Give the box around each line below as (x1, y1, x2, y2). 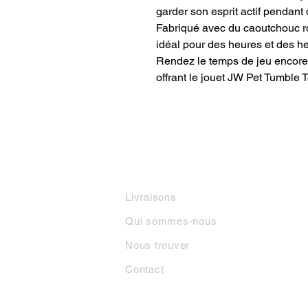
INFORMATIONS (125, 162, 210, 175)
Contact (125, 263, 164, 276)
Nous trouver (125, 239, 190, 252)
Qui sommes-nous (125, 215, 217, 228)
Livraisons (125, 191, 177, 203)
